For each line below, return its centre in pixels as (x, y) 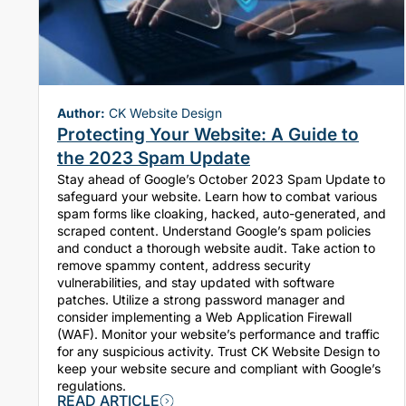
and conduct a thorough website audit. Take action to (216, 248)
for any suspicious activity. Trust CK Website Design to (218, 352)
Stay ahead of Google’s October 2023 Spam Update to (221, 179)
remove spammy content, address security (184, 266)
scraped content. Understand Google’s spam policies (214, 231)
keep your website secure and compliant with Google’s (219, 369)
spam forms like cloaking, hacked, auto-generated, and (222, 214)
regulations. (92, 386)
